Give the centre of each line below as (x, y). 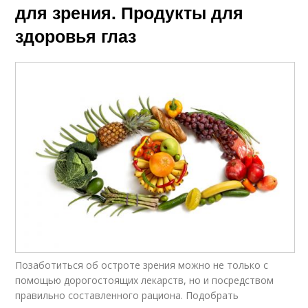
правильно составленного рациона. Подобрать (127, 295)
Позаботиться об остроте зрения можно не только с (142, 265)
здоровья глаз (76, 36)
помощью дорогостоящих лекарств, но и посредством (145, 280)
